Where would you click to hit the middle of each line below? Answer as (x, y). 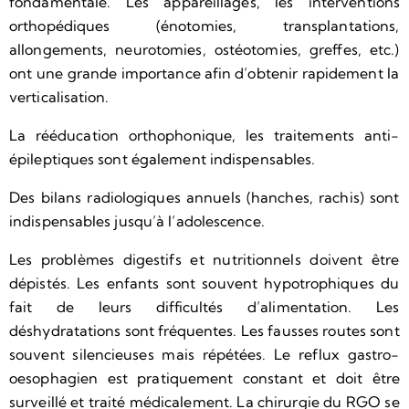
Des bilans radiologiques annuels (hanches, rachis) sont (204, 198)
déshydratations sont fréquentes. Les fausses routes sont (204, 331)
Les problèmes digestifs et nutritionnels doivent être (204, 260)
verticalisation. (59, 97)
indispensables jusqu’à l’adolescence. (137, 221)
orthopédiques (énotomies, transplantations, (204, 26)
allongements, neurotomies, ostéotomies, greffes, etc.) (204, 50)
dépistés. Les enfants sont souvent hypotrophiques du (204, 283)
